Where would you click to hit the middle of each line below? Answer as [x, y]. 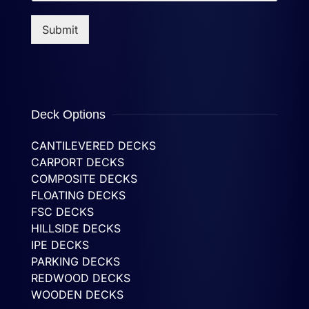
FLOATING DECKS [78, 196]
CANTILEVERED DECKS [93, 146]
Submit [60, 30]
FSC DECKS [62, 212]
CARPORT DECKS [78, 162]
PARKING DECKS [76, 262]
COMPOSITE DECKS [84, 179]
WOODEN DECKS [77, 295]
